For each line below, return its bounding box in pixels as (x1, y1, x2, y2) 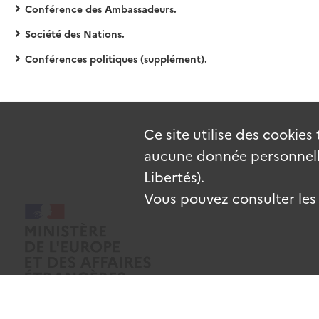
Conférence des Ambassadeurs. (25, 1, 177, 16)
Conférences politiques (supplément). (25, 51, 207, 66)
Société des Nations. (25, 26, 125, 41)
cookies (262, 123, 313, 143)
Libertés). (143, 166, 204, 186)
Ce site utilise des (143, 123, 263, 143)
